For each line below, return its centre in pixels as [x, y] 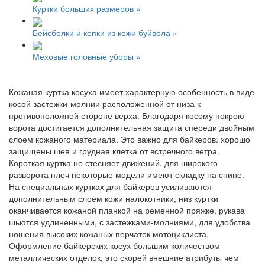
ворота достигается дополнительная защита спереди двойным [132, 127]
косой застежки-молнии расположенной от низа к [105, 103]
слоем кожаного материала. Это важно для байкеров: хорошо [130, 139]
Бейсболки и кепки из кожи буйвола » [105, 32]
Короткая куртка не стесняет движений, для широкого [113, 162]
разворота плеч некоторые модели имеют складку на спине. [127, 174]
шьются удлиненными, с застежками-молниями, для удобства [130, 222]
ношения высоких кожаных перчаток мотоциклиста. [109, 233]
